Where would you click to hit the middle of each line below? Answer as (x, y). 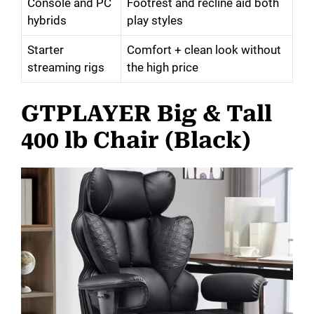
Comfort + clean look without (204, 49)
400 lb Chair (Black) (136, 141)
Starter (46, 49)
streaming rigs (66, 67)
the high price (163, 67)
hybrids (47, 20)
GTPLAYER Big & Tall (146, 114)
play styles (155, 20)
